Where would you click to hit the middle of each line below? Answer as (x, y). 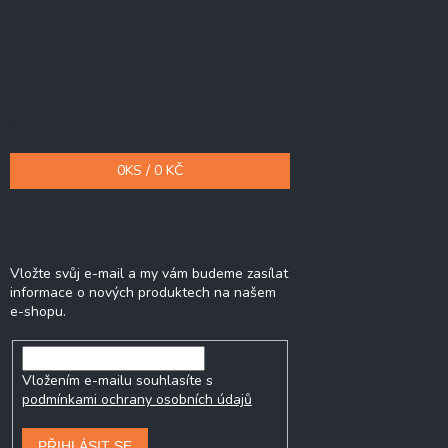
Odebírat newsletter (150, 236)
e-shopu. (38, 311)
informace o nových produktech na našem (143, 292)
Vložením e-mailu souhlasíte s (117, 380)
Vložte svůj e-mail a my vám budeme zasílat (149, 273)
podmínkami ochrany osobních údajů (136, 399)
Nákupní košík (67, 125)
